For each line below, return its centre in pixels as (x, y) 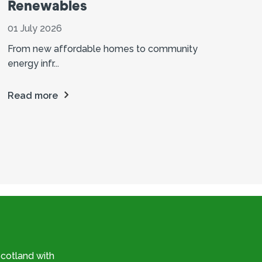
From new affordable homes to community (102, 49)
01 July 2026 (35, 28)
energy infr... (33, 63)
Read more (32, 95)
